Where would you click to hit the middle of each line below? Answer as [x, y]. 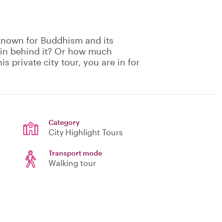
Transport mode [75, 153]
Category [64, 122]
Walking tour [72, 163]
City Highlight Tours [86, 132]
